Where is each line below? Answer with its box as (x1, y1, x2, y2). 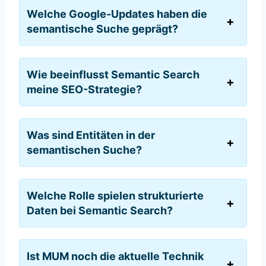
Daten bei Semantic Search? (27, 204, 173, 217)
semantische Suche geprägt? (27, 23, 178, 36)
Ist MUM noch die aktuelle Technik (27, 250, 204, 263)
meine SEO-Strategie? (27, 83, 142, 96)
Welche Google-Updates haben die (27, 8, 207, 21)
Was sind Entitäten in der (27, 129, 155, 142)
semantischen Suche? (27, 144, 142, 157)
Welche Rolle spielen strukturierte (27, 189, 204, 202)
